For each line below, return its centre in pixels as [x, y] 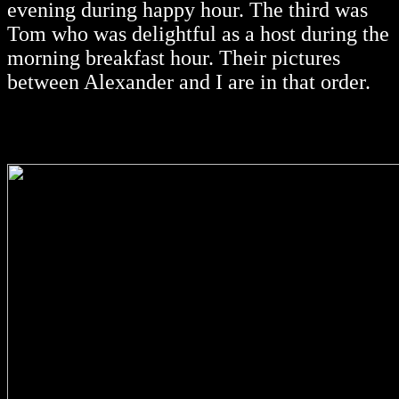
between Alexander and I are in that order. [189, 82]
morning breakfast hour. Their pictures [174, 58]
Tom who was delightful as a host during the [198, 34]
